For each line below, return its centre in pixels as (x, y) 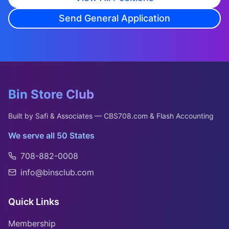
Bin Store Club (51, 94)
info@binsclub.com (57, 172)
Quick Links (34, 202)
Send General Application (114, 18)
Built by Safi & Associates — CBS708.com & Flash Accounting (111, 116)
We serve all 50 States (51, 135)
